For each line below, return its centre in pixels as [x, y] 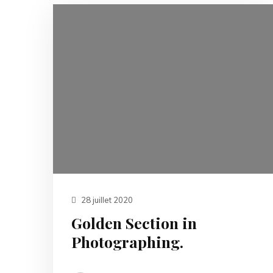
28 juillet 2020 [106, 200]
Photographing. [127, 241]
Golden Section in [134, 222]
